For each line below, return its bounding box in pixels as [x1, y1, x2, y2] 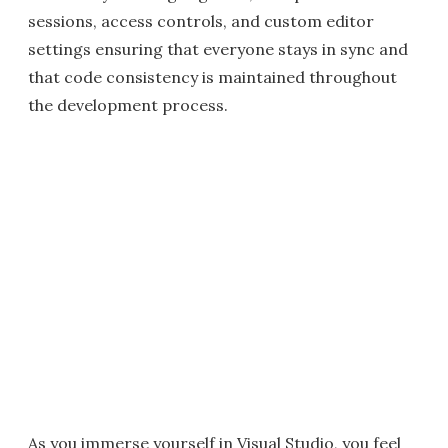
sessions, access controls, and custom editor [28, 11, 374, 31]
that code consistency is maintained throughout [28, 67, 397, 87]
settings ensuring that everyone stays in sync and [28, 39, 408, 59]
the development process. [28, 95, 228, 115]
